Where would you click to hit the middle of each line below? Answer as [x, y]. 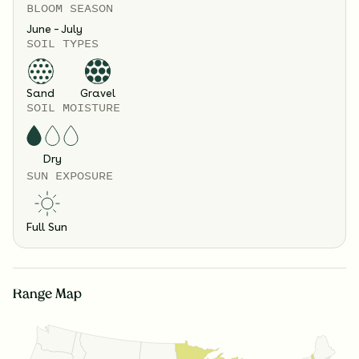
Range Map [47, 295]
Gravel [98, 93]
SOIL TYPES [63, 43]
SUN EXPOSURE [70, 175]
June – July [54, 29]
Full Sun [47, 227]
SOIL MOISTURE [73, 107]
